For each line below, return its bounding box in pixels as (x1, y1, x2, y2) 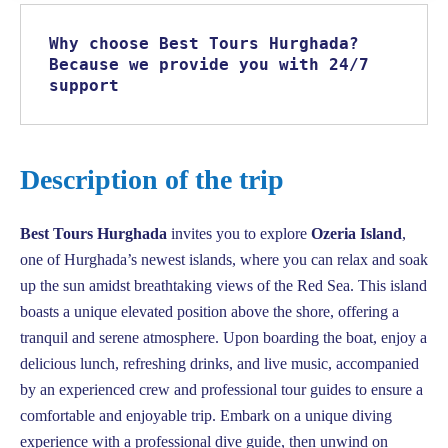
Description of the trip (20, 163, 284, 195)
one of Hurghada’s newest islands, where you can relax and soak (20, 250, 428, 268)
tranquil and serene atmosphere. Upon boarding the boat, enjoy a (20, 328, 427, 346)
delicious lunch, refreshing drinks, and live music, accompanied (20, 354, 419, 372)
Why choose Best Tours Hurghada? (49, 33, 359, 53)
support (49, 75, 119, 95)
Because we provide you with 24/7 (49, 54, 369, 74)
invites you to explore (167, 224, 311, 242)
